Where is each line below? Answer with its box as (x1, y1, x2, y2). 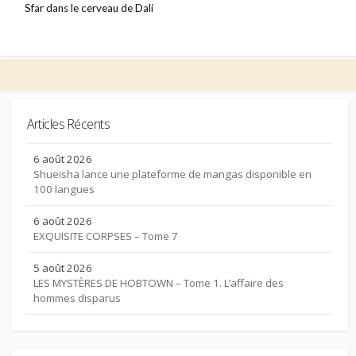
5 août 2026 (33, 261, 92, 276)
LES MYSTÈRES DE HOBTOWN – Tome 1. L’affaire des (33, 276, 284, 291)
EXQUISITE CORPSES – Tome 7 (33, 229, 178, 244)
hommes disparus (33, 291, 121, 306)
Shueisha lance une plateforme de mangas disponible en (33, 167, 311, 182)
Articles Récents (27, 115, 110, 133)
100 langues (33, 182, 95, 197)
